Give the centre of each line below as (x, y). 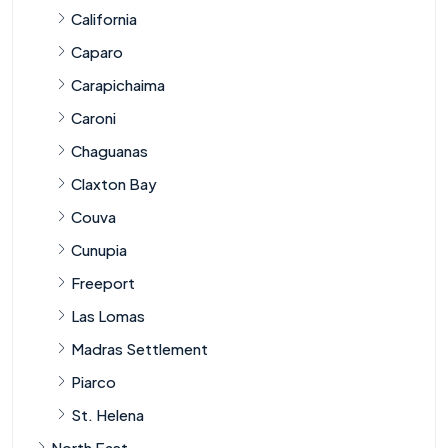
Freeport (103, 282)
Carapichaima (118, 84)
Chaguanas (109, 150)
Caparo (97, 51)
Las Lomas (108, 315)
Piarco (93, 381)
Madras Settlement (139, 348)
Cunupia (99, 249)
